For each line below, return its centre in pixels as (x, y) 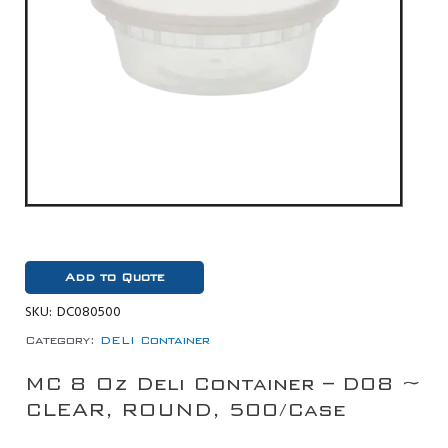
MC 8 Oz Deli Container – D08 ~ (222, 384)
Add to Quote (114, 277)
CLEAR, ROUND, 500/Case (185, 410)
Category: (60, 340)
